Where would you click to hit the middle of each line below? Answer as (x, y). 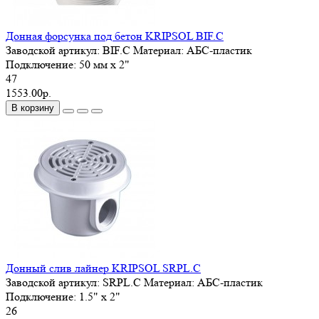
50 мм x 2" (104, 64)
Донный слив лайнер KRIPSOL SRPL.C (103, 268)
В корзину (33, 108)
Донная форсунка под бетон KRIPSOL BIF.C (115, 36)
